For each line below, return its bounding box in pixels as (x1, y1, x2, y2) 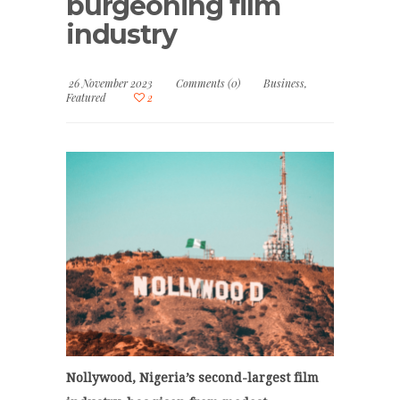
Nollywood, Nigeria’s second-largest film (66, 371, 319, 386)
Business (263, 76, 304, 91)
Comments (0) (176, 76, 240, 91)
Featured (66, 90, 106, 105)
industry (66, 18, 177, 52)
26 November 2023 (66, 76, 153, 91)
